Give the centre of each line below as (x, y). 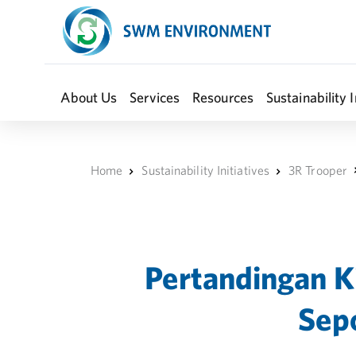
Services (155, 97)
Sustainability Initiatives (206, 170)
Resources (223, 97)
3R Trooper (318, 170)
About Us (89, 97)
